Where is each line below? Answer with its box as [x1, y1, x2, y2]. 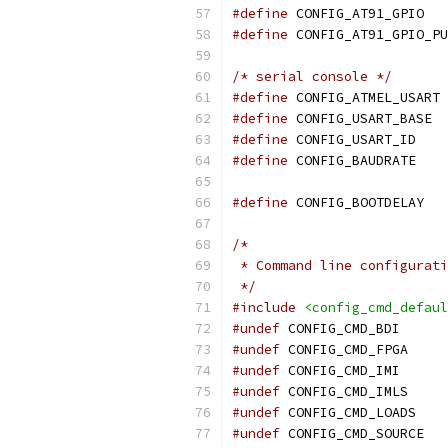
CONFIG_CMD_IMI [280, 362, 400, 379]
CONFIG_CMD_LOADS [280, 404, 416, 421]
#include [232, 299, 296, 316]
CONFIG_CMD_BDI [280, 320, 400, 337]
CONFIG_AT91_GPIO [288, 5, 424, 22]
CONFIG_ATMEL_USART [288, 89, 440, 106]
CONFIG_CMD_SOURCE [280, 425, 424, 442]
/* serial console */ [232, 68, 392, 85]
